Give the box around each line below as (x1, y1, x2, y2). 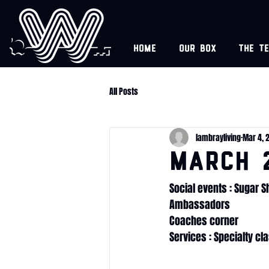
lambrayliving (196, 131, 241, 144)
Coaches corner (169, 213, 238, 229)
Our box (178, 45, 216, 54)
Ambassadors (169, 197, 230, 213)
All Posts (109, 85, 138, 98)
